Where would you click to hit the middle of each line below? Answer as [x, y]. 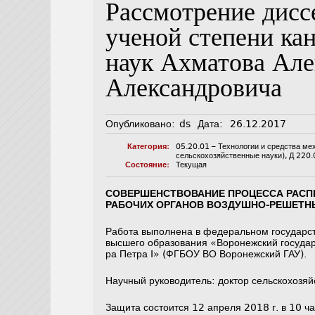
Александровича [194, 91]
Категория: [148, 147]
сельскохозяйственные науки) [231, 156]
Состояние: [147, 165]
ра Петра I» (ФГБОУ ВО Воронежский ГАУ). [206, 254]
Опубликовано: [141, 124]
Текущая [192, 165]
